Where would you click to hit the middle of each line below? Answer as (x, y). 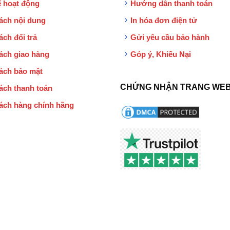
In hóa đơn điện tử (164, 20)
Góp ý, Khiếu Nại (160, 54)
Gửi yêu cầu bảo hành (170, 37)
